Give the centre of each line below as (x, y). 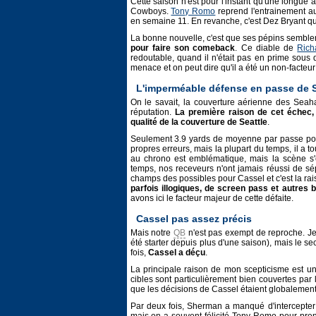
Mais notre (152, 233)
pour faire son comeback (183, 48)
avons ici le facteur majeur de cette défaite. (212, 198)
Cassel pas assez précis (194, 219)
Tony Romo (193, 11)
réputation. (152, 112)
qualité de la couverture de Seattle (199, 122)
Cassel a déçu (176, 253)
